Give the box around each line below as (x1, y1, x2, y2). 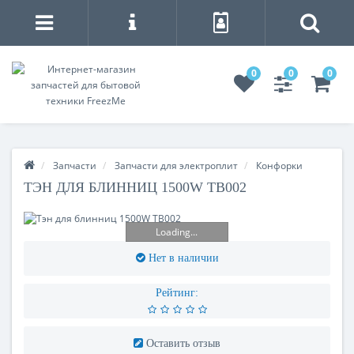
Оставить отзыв (146, 337, 220, 349)
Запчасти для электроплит (115, 159, 238, 172)
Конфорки (256, 159, 303, 172)
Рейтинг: (156, 287, 198, 299)
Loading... (156, 224, 198, 239)
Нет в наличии (148, 252, 219, 264)
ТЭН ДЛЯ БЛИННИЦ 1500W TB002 (24, 179, 247, 195)
